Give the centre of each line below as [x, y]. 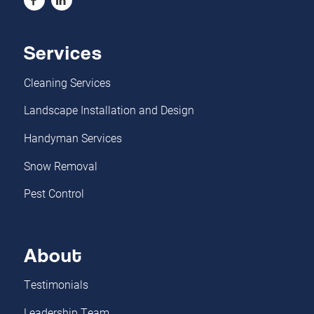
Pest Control [54, 193]
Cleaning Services [67, 82]
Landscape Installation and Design [109, 110]
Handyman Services [73, 138]
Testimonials [56, 285]
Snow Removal [60, 165]
